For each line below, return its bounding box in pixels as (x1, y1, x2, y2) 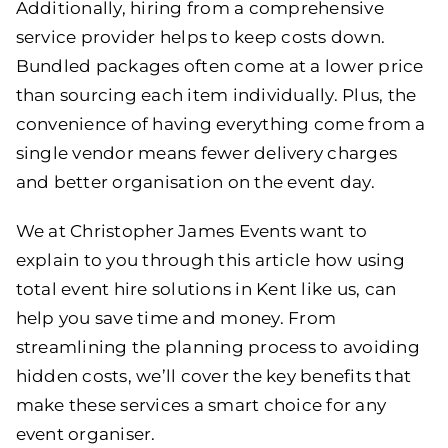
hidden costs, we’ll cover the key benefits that (15, 365, 412, 386)
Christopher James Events (70, 220, 297, 241)
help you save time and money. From (15, 307, 337, 328)
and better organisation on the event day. (15, 171, 375, 192)
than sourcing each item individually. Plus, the (15, 84, 417, 105)
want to (296, 220, 368, 241)
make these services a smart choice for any (15, 394, 387, 415)
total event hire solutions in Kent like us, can (15, 278, 397, 299)
